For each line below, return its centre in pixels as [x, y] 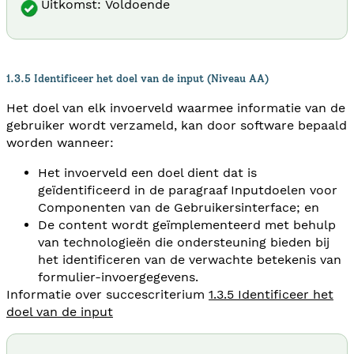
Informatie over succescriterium [107, 294]
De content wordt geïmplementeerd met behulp [187, 224]
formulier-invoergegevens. [118, 277]
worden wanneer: [60, 142]
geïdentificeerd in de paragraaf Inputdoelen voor [188, 190]
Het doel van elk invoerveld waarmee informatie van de [176, 107]
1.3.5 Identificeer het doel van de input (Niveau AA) [137, 78]
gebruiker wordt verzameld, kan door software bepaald [177, 125]
